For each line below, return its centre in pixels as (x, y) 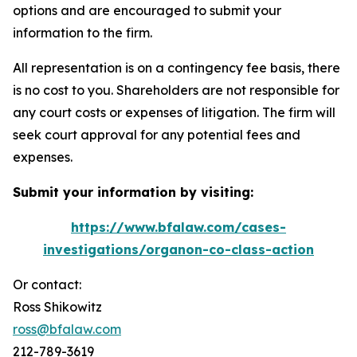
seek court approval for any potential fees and (157, 135)
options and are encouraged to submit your (147, 10)
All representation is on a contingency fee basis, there (177, 68)
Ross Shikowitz (57, 307)
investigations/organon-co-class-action (178, 249)
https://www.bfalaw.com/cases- (178, 227)
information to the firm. (82, 33)
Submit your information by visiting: (133, 192)
